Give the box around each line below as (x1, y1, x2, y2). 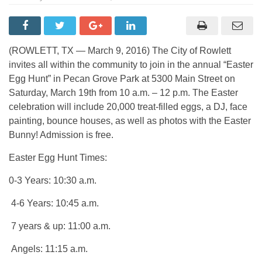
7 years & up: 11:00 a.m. (9, 221, 111, 232)
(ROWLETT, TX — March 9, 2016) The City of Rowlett (9, 46, 231, 56)
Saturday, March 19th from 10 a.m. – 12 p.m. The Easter (9, 88, 238, 98)
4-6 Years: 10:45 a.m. (9, 198, 99, 209)
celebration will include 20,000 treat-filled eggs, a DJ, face (9, 102, 247, 112)
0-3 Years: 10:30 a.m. (9, 175, 96, 186)
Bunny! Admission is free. (9, 130, 113, 140)
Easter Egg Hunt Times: (9, 153, 107, 163)
